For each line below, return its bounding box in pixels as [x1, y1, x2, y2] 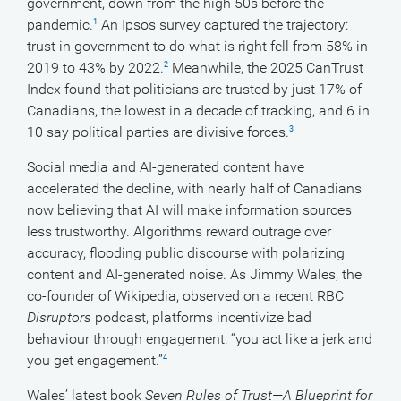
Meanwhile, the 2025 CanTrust [168, 59, 363, 76]
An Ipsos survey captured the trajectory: [98, 16, 348, 33]
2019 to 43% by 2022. [27, 59, 164, 76]
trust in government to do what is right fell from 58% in [27, 38, 368, 55]
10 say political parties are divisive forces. [27, 124, 289, 141]
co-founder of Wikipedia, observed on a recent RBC [27, 287, 344, 304]
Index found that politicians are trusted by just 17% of [27, 81, 362, 98]
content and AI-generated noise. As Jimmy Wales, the [27, 266, 362, 283]
